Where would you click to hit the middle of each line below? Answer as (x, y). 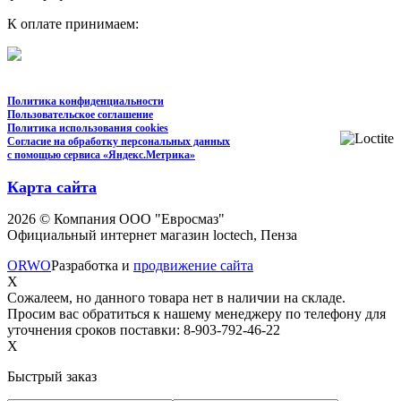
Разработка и (92, 265)
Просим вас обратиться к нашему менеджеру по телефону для (196, 313)
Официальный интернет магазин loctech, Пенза (152, 235)
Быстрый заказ (52, 376)
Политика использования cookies (88, 128)
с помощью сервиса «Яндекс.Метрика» (101, 154)
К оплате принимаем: (73, 23)
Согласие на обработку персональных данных (119, 141)
